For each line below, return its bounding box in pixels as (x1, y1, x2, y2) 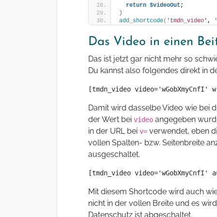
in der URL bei (88, 126, 139, 136)
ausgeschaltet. (88, 150, 140, 159)
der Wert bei (88, 115, 134, 124)
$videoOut (150, 2, 180, 9)
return (126, 2, 146, 9)
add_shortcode (119, 17, 163, 25)
